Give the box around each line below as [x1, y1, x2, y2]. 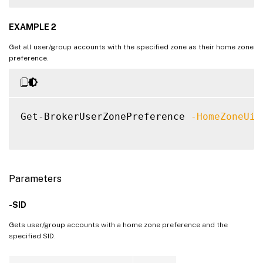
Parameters [9, 173, 62, 184]
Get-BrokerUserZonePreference [21, 110, 191, 122]
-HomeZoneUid [191, 110, 261, 122]
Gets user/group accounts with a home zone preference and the [9, 220, 228, 229]
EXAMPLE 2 [9, 22, 56, 32]
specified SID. [9, 231, 56, 240]
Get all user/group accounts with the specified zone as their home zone [9, 42, 254, 51]
